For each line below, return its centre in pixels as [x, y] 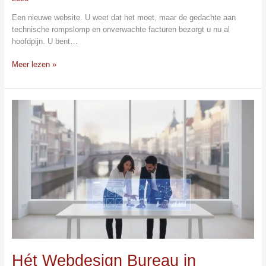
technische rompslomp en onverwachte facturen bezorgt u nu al [121, 29]
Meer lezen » [34, 64]
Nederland [28, 153]
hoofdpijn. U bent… [45, 41]
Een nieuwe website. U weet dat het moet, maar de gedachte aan [123, 17]
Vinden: [24, 164]
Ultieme [24, 188]
